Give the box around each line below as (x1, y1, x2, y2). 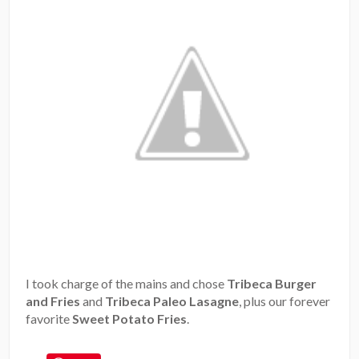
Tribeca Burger (227, 275, 317, 291)
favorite (26, 310, 73, 326)
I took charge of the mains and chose (26, 275, 228, 291)
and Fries (26, 292, 81, 309)
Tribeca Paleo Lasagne (105, 292, 240, 309)
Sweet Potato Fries (72, 310, 188, 326)
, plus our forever (239, 292, 331, 309)
